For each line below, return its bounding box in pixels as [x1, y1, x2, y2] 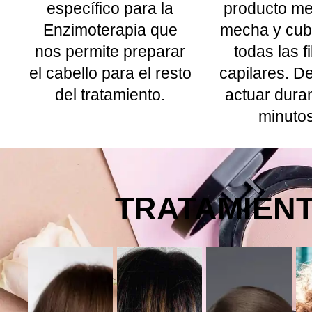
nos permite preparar [35, 42, 185, 61]
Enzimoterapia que [42, 20, 178, 39]
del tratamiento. [55, 85, 165, 104]
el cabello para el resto [29, 63, 192, 82]
